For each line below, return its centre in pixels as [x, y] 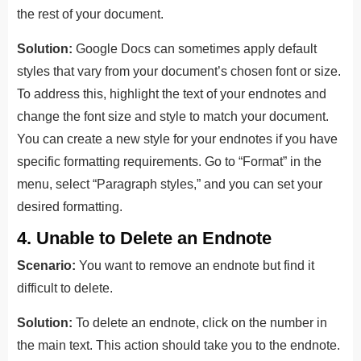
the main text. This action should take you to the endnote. [178, 345]
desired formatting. [70, 206]
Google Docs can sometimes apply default [195, 48]
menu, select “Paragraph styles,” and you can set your [170, 184]
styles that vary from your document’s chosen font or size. [179, 71]
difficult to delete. [65, 288]
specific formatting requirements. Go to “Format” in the [169, 161]
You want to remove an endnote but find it [195, 265]
